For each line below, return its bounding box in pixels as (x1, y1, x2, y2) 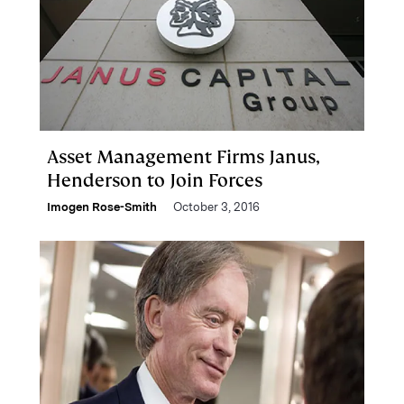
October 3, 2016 (173, 200, 260, 214)
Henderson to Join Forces (47, 169, 262, 192)
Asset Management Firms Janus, (47, 145, 320, 169)
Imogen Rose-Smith (47, 200, 157, 214)
